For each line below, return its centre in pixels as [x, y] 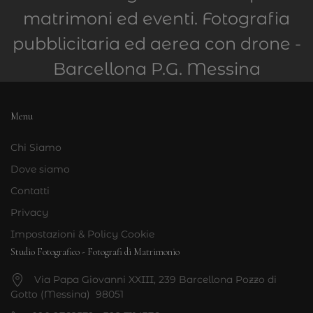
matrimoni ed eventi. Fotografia [156, 19]
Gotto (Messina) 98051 [67, 294]
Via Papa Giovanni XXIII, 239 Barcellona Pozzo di [155, 279]
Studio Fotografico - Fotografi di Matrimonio [95, 252]
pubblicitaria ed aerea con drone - [156, 44]
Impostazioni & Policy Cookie [82, 234]
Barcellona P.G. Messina [156, 69]
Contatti [30, 191]
